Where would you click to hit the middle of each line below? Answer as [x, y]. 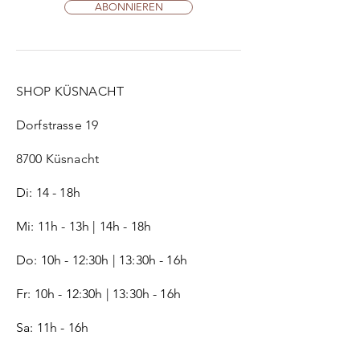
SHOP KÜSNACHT [70, 92]
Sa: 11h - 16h [54, 328]
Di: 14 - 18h [48, 193]
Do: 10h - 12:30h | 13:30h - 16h [102, 260]
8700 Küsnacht [58, 159]
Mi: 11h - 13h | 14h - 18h [84, 227]
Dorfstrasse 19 [57, 125]
